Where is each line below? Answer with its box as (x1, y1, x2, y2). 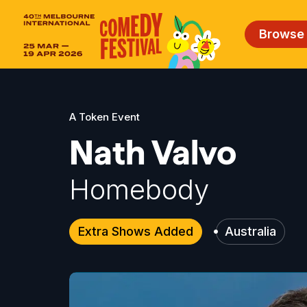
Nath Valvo (69, 134, 236, 171)
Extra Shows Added (77, 224, 193, 238)
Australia (224, 224, 276, 238)
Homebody (69, 173, 209, 206)
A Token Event (69, 110, 140, 123)
